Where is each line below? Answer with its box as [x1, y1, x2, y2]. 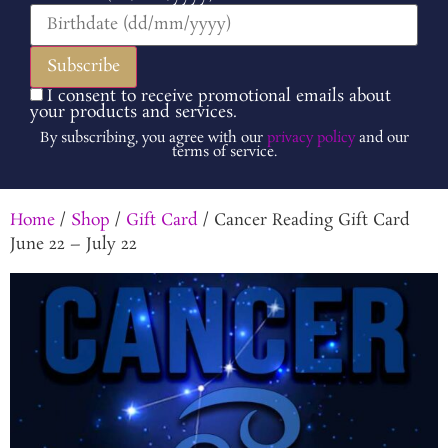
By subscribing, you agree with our [39, 127, 267, 148]
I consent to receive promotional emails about [47, 84, 391, 108]
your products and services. [30, 100, 237, 124]
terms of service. [171, 141, 277, 162]
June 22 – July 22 [10, 232, 137, 256]
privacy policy [266, 127, 355, 148]
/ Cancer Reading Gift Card [198, 208, 410, 232]
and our [354, 127, 409, 148]
